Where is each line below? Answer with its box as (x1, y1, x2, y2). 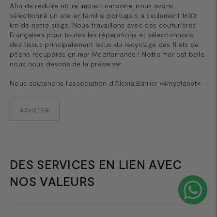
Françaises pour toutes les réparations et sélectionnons (10, 30, 194, 39)
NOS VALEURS (10, 173, 95, 188)
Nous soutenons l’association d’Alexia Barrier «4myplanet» (10, 78, 201, 87)
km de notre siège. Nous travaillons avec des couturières (10, 20, 196, 29)
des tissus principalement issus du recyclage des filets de (10, 40, 199, 48)
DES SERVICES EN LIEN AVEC (10, 156, 182, 171)
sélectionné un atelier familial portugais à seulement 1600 (10, 11, 197, 19)
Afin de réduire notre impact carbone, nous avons (10, 1, 174, 10)
